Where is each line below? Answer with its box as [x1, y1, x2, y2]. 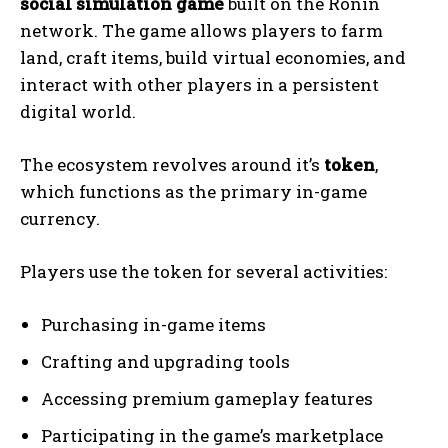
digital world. [20, 100, 136, 124]
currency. [20, 207, 100, 231]
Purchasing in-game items [41, 313, 266, 337]
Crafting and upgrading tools [41, 350, 290, 374]
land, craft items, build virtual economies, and [20, 46, 406, 70]
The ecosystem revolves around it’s [20, 153, 320, 177]
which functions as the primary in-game [20, 180, 367, 204]
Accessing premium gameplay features [41, 387, 373, 411]
